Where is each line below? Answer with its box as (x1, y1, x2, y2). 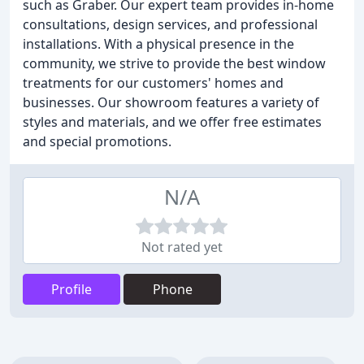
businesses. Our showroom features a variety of (23, 93, 319, 111)
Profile (51, 280, 92, 298)
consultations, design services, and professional (23, 15, 318, 33)
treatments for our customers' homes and (23, 74, 284, 92)
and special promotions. (23, 132, 171, 150)
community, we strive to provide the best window (23, 54, 326, 72)
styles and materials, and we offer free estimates (23, 113, 322, 131)
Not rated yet (141, 238, 223, 256)
